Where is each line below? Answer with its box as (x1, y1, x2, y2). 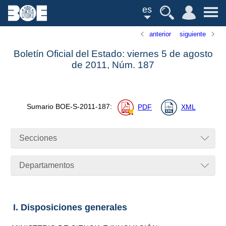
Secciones (19, 134, 58, 143)
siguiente (179, 30, 206, 38)
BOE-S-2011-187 (55, 103, 110, 111)
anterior (149, 30, 172, 38)
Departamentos (19, 161, 75, 170)
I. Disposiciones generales (13, 202, 127, 212)
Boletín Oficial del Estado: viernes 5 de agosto (13, 48, 213, 60)
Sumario (27, 103, 56, 111)
